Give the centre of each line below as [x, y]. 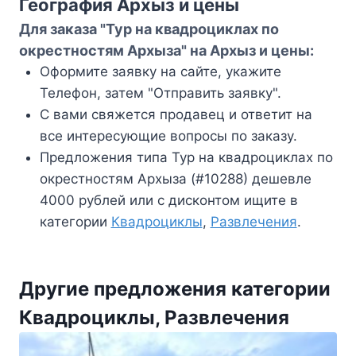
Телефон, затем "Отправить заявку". [160, 93]
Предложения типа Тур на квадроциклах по [186, 158]
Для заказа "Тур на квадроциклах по [149, 29]
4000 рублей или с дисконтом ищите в [168, 201]
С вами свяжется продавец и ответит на [176, 115]
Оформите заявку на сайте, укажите [160, 72]
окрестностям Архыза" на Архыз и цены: [166, 51]
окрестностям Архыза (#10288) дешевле [175, 179]
